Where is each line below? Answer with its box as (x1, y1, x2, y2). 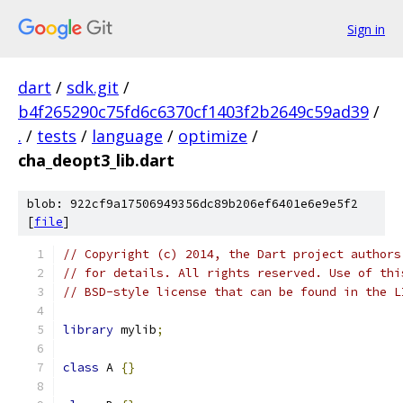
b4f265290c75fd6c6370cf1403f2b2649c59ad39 (18, 101, 369, 122)
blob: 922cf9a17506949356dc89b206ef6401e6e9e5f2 (27, 196, 358, 211)
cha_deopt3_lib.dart (18, 149, 175, 171)
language (92, 125, 163, 147)
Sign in (347, 20, 385, 38)
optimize (178, 125, 247, 147)
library (63, 322, 113, 337)
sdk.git (67, 76, 119, 98)
